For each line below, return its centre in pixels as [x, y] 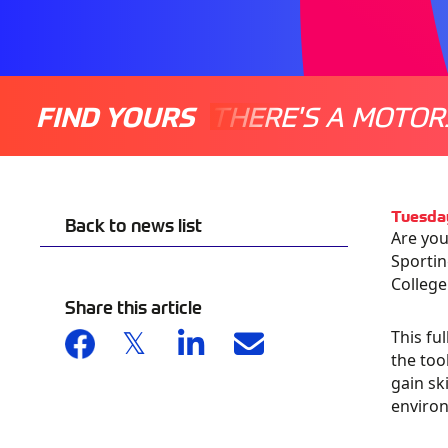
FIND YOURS [115, 115]
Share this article [133, 306]
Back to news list [133, 224]
